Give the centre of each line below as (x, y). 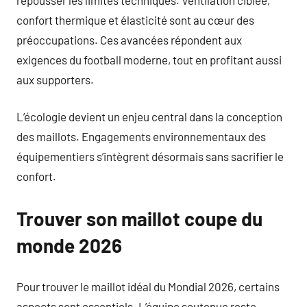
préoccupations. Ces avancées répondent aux (129, 39)
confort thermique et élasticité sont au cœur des (135, 20)
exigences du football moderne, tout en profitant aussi (149, 59)
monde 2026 (69, 245)
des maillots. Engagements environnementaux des (141, 136)
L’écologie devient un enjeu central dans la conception (149, 116)
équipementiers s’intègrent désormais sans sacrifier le (150, 156)
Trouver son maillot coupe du (139, 219)
